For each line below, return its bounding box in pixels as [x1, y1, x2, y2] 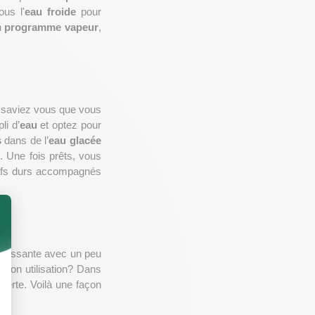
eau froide [24, 6, 76, 18]
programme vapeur [4, 22, 99, 33]
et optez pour [37, 120, 102, 131]
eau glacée [49, 135, 102, 146]
